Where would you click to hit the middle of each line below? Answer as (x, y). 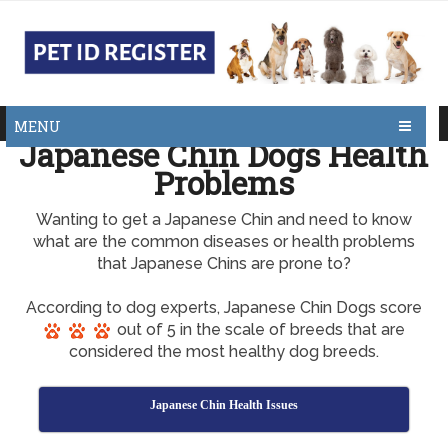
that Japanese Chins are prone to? (223, 263)
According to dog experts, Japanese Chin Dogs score (223, 307)
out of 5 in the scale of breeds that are (259, 329)
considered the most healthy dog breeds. (223, 351)
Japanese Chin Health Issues (223, 405)
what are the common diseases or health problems (223, 241)
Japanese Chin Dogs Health (224, 154)
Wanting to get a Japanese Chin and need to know (223, 219)
